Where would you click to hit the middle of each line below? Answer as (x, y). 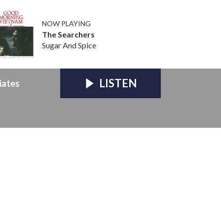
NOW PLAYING (66, 24)
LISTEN (118, 83)
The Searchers (68, 35)
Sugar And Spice (69, 45)
